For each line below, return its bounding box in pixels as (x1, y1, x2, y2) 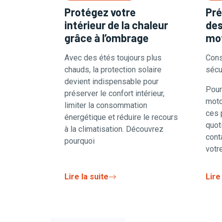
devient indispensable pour (64, 76, 159, 86)
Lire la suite (64, 171, 109, 181)
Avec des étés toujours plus (64, 53, 162, 62)
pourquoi (64, 136, 95, 146)
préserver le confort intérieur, (64, 88, 165, 98)
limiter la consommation (64, 100, 147, 110)
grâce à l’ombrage (64, 31, 149, 44)
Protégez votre (64, 5, 136, 18)
